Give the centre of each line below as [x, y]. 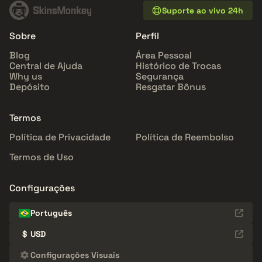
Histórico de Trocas [178, 66]
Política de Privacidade [60, 137]
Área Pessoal [164, 56]
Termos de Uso [42, 157]
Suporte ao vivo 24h [203, 10]
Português [51, 213]
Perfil [147, 36]
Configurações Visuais [75, 255]
